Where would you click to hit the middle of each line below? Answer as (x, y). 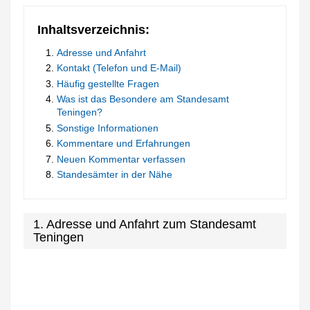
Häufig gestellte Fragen (108, 83)
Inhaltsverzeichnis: (94, 29)
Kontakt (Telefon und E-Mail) (119, 68)
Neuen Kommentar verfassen (121, 159)
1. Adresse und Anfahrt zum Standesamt (145, 225)
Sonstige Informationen (108, 128)
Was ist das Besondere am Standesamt (143, 99)
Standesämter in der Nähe (115, 175)
